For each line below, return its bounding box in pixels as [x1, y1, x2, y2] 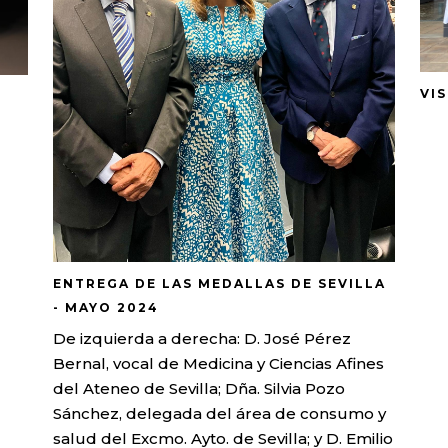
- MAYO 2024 [53, 299, 160, 315]
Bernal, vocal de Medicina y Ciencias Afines [53, 353, 385, 373]
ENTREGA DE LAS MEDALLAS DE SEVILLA [53, 275, 387, 291]
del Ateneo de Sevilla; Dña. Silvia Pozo [53, 378, 346, 398]
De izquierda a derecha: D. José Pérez [53, 328, 352, 348]
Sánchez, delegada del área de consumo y [53, 403, 387, 423]
